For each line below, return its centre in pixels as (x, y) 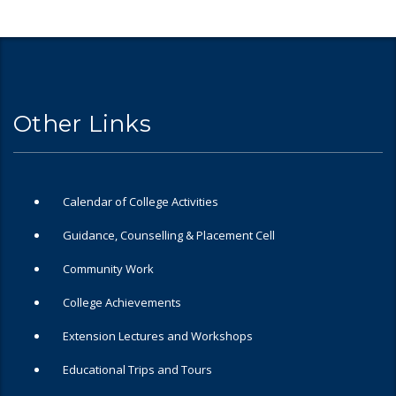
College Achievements (122, 303)
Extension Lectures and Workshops (158, 336)
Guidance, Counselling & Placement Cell (169, 236)
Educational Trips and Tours (137, 370)
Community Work (108, 269)
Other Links (82, 124)
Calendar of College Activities (141, 202)
